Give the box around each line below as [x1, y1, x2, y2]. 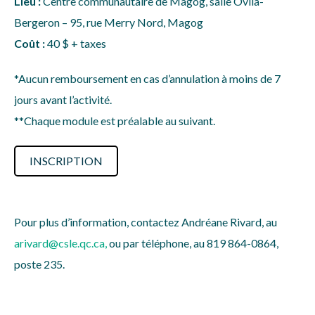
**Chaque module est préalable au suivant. [14, 114, 215, 127]
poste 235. [14, 257, 65, 271]
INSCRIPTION [30, 154, 103, 167]
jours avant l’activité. [14, 93, 112, 106]
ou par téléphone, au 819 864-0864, [107, 236, 278, 250]
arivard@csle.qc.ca [14, 236, 105, 250]
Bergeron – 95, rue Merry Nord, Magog [14, 15, 203, 29]
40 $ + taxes [47, 37, 106, 50]
